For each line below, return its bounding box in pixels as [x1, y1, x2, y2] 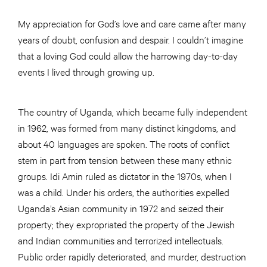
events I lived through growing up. [18, 64, 154, 77]
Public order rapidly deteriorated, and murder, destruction [18, 249, 246, 262]
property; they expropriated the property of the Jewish [18, 217, 235, 230]
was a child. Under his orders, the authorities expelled [18, 185, 229, 198]
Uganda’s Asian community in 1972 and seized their [18, 201, 223, 214]
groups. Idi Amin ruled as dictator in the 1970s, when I [18, 169, 232, 182]
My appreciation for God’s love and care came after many [18, 16, 246, 29]
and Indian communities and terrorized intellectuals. [18, 233, 223, 246]
